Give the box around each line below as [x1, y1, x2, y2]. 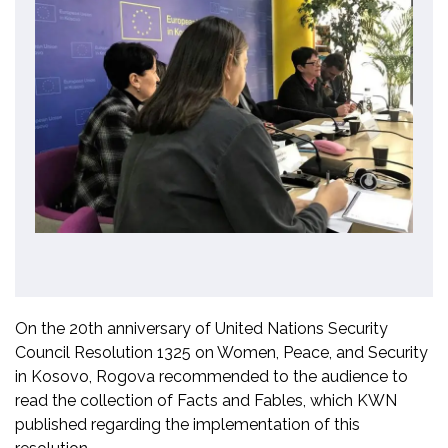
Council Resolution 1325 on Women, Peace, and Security [15, 343, 428, 363]
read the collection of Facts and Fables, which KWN [15, 391, 397, 411]
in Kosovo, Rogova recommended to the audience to [15, 367, 408, 387]
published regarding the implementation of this [15, 415, 360, 435]
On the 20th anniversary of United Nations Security [15, 319, 388, 339]
